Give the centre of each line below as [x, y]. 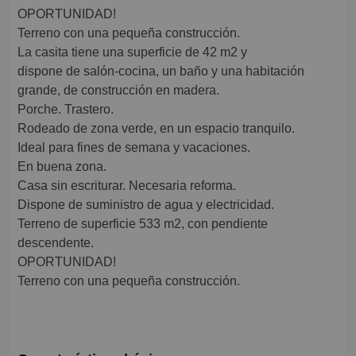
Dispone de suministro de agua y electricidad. [146, 205]
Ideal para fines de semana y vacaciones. [134, 148]
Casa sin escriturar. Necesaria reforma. [127, 186]
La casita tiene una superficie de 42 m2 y [132, 52]
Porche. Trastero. [66, 110]
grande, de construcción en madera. [118, 91]
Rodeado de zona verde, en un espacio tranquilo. [156, 129]
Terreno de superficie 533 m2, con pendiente [143, 224]
